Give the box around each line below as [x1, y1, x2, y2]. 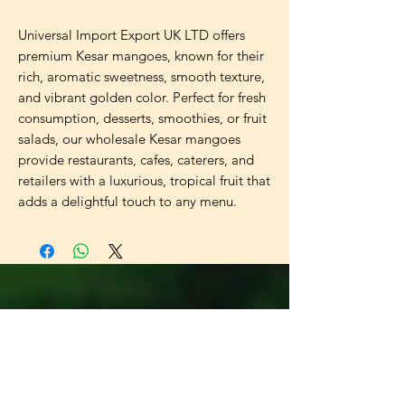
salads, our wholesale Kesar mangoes [18, 130, 240, 147]
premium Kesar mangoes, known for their [18, 47, 264, 64]
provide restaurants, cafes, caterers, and [18, 151, 254, 168]
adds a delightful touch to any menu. [18, 193, 237, 210]
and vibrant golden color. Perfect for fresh [18, 89, 266, 106]
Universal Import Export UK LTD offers [18, 26, 245, 43]
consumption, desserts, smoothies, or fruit [18, 109, 267, 127]
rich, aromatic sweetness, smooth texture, [18, 68, 265, 85]
